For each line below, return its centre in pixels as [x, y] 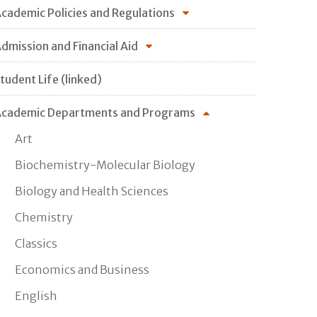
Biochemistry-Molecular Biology [105, 165]
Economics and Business [82, 269]
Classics [36, 243]
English [36, 295]
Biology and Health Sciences [92, 191]
